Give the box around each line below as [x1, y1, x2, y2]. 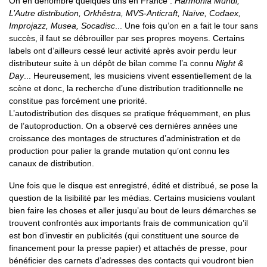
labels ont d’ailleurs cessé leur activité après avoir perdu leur [9, 46, 237, 56]
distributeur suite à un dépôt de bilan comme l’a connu [9, 58, 216, 69]
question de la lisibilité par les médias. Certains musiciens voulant [9, 193, 255, 203]
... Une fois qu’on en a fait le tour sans [115, 21, 258, 31]
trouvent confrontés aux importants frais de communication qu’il [9, 218, 248, 228]
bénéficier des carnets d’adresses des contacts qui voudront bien [9, 256, 254, 266]
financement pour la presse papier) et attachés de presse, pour [9, 243, 247, 253]
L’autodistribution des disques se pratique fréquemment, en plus [9, 108, 250, 119]
